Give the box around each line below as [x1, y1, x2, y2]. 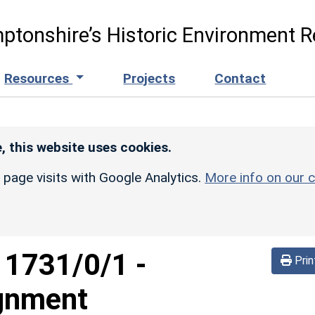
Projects [123, 70, 176, 86]
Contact [214, 70, 266, 86]
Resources [4, 70, 73, 86]
